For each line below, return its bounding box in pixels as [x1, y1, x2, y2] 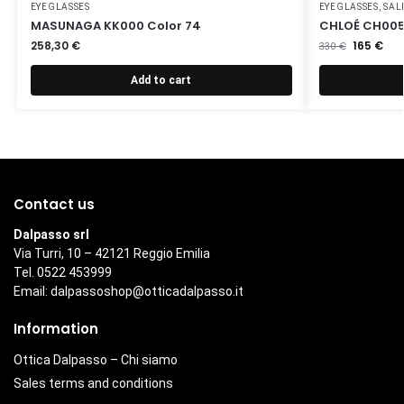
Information [14, 319, 98, 339]
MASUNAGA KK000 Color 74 [30, 16, 201, 34]
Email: [14, 284, 50, 299]
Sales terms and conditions [14, 375, 173, 390]
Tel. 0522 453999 [14, 265, 112, 280]
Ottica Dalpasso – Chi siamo [14, 352, 178, 367]
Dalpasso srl [14, 227, 89, 243]
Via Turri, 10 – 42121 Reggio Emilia [14, 246, 210, 262]
